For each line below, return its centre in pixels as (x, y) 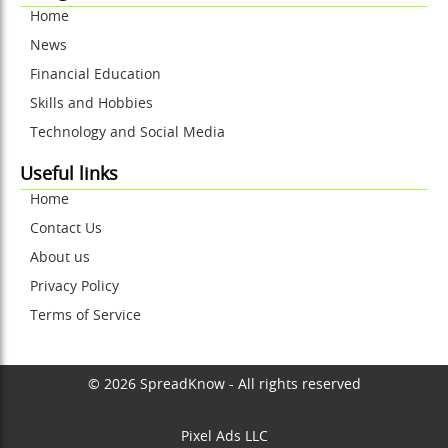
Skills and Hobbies (91, 104)
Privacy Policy (74, 287)
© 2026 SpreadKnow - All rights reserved (224, 385)
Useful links (69, 175)
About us (60, 258)
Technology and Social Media (127, 133)
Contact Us (66, 229)
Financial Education (95, 75)
